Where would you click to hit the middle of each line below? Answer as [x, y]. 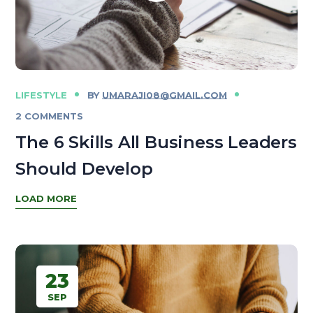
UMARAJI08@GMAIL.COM [164, 95]
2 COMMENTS [50, 116]
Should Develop [84, 168]
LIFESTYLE [42, 95]
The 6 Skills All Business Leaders [156, 142]
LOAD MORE [46, 198]
